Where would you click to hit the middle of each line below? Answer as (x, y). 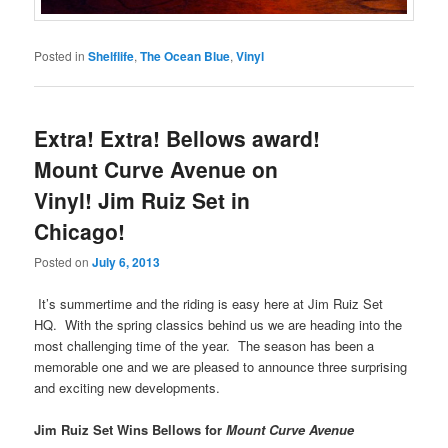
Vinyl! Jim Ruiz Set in (142, 200)
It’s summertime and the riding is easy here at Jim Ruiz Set (211, 303)
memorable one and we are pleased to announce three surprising (221, 366)
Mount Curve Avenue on (156, 169)
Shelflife (111, 55)
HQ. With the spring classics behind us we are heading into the (218, 324)
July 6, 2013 (126, 262)
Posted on (63, 262)
